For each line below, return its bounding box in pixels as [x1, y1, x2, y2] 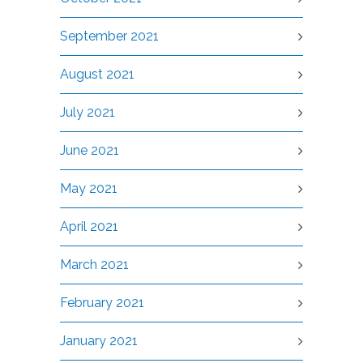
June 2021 [60, 143, 119, 158]
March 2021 [60, 257, 129, 272]
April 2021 [60, 219, 118, 234]
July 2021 [60, 105, 115, 120]
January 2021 [60, 333, 138, 348]
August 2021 [60, 66, 135, 82]
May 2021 [60, 181, 117, 196]
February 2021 [60, 295, 144, 310]
